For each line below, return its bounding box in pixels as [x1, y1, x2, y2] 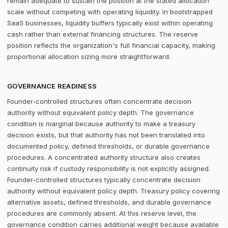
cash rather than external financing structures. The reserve [7, 30, 198, 38]
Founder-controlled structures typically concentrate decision [7, 176, 201, 184]
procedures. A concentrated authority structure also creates [7, 153, 201, 161]
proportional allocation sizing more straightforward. [7, 52, 170, 61]
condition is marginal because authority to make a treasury [7, 120, 195, 128]
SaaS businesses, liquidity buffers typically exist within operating [7, 19, 213, 27]
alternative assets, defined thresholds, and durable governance [7, 198, 211, 206]
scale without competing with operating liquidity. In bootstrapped [7, 8, 213, 16]
